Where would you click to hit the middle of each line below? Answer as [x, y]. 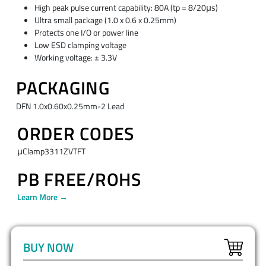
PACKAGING [63, 88]
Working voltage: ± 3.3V [75, 57]
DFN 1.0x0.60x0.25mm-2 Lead [70, 106]
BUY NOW [48, 247]
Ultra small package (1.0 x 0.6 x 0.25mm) [105, 20]
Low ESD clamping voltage [80, 45]
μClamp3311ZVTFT [51, 152]
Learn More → [42, 197]
